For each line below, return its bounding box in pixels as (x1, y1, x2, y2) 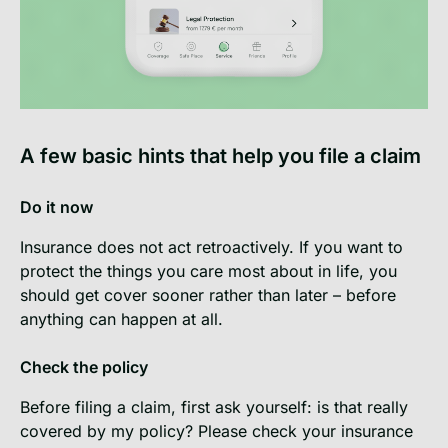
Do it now (20, 196, 93, 217)
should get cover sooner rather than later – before (20, 284, 396, 305)
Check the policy (20, 356, 148, 377)
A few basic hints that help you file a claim (20, 142, 421, 168)
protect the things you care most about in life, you (20, 260, 397, 281)
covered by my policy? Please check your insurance (20, 420, 413, 441)
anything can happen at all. (20, 308, 223, 329)
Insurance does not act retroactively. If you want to (20, 236, 403, 257)
